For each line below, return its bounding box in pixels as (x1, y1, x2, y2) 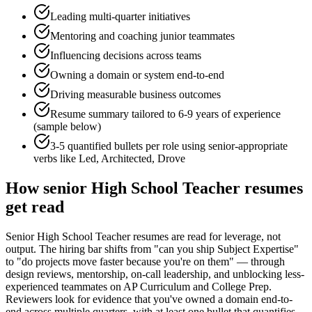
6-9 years (178, 108, 219, 120)
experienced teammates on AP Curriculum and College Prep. (6, 281, 272, 293)
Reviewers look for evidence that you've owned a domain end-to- (6, 293, 292, 306)
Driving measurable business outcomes (50, 88, 221, 101)
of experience (219, 108, 281, 120)
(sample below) (33, 120, 101, 133)
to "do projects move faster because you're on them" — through (6, 256, 285, 268)
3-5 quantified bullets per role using (50, 140, 208, 153)
